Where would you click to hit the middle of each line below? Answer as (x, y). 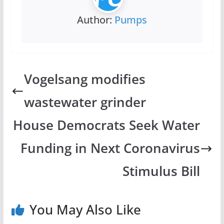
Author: (95, 20)
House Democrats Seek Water (106, 125)
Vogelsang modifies (85, 79)
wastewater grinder (85, 102)
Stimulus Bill (161, 171)
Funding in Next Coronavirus (110, 148)
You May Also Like (85, 210)
